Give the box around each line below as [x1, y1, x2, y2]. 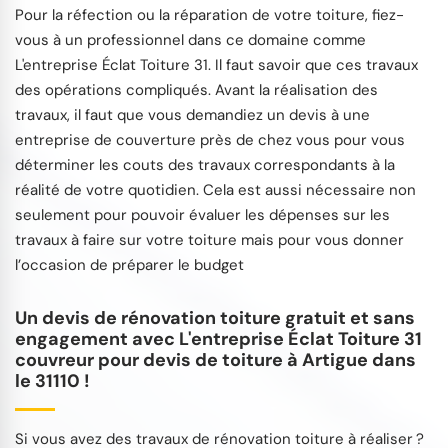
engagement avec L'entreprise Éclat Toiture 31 [15, 327, 422, 352]
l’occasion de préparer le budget [15, 255, 244, 276]
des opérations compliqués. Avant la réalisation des [15, 80, 378, 101]
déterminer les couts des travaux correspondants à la [15, 155, 395, 176]
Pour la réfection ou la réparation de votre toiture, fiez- [15, 5, 404, 26]
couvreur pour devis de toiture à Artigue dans [15, 348, 416, 373]
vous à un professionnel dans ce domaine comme [15, 30, 366, 51]
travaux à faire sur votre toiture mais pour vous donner [15, 230, 404, 251]
